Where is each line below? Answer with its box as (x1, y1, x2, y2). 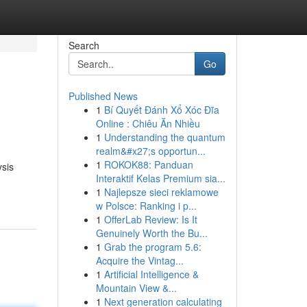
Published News (68, 89, 138, 103)
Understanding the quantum (103, 130, 225, 144)
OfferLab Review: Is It (103, 212, 197, 226)
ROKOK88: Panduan (103, 158, 193, 171)
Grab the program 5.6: (103, 240, 201, 254)
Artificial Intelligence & (103, 267, 199, 281)
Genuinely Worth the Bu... (95, 226, 208, 240)
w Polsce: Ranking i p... (95, 199, 197, 212)
